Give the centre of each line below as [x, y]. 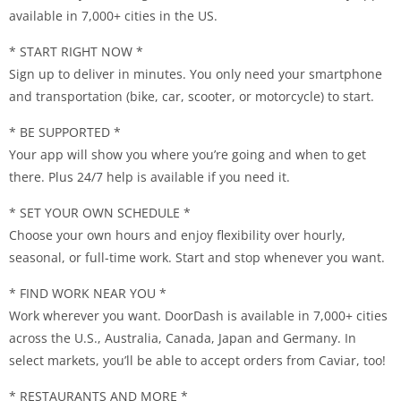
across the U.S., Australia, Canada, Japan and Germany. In [183, 338]
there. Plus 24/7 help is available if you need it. [149, 177]
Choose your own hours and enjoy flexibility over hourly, [177, 235]
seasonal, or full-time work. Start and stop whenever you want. [197, 257]
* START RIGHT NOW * [76, 51]
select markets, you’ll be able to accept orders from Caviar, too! [197, 360]
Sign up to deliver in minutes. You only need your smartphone [196, 74]
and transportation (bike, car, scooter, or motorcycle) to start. [192, 96]
